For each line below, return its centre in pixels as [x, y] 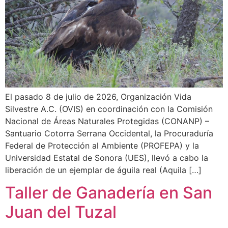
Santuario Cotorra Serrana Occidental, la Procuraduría [109, 133]
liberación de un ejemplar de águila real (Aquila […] [103, 170]
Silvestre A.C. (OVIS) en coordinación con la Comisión [109, 109]
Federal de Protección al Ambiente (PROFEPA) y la [102, 146]
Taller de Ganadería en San [109, 193]
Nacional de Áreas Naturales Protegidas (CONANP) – [107, 121]
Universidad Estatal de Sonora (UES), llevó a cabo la [107, 158]
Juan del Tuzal [61, 212]
